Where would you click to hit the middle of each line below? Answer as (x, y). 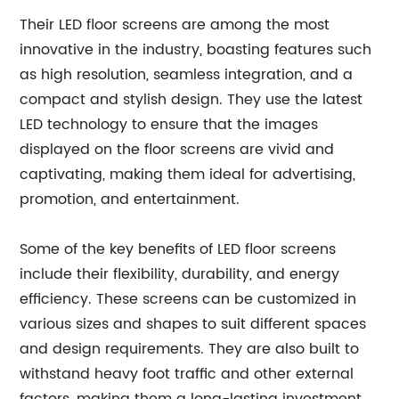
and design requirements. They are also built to (190, 349)
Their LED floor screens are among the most (175, 25)
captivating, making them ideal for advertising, (188, 175)
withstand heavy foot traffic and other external (187, 374)
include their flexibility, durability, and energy (180, 274)
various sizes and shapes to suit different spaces (193, 324)
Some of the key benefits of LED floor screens (178, 249)
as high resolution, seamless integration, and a (187, 75)
